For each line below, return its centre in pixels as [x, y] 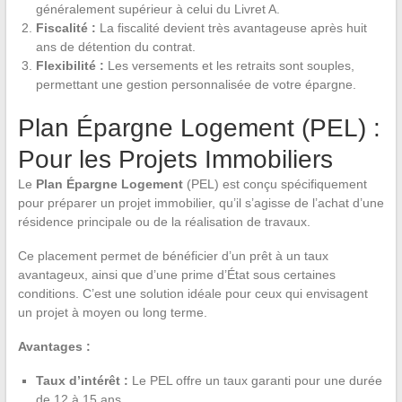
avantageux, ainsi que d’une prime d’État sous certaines [176, 274]
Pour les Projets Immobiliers [175, 159]
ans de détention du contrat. [115, 46]
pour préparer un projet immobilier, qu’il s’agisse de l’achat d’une [201, 202]
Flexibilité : [71, 65]
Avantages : [54, 346]
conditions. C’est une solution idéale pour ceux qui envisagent [192, 293]
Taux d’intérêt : [83, 380]
